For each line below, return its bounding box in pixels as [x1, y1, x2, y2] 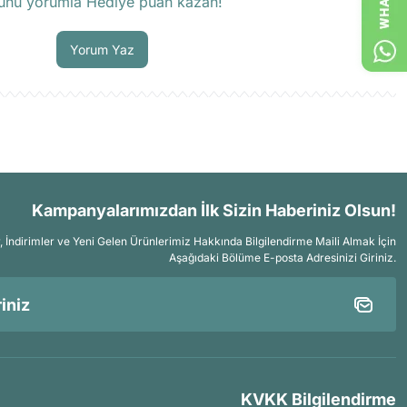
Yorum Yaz [69, 42, 134, 57]
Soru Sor [76, 12, 127, 27]
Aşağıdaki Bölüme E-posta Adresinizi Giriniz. [169, 251, 396, 264]
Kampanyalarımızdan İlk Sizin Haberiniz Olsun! [32, 201, 396, 220]
